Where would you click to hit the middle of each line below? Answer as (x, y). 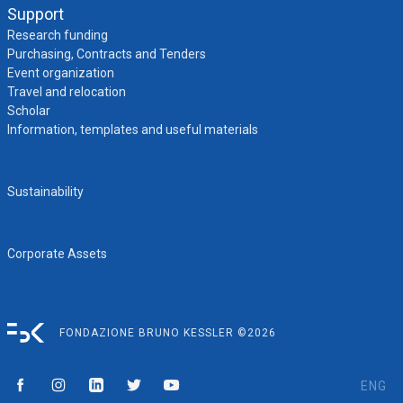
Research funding (57, 35)
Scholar (28, 111)
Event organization (60, 73)
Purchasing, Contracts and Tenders (106, 54)
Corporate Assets (57, 254)
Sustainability (45, 192)
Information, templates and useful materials (132, 130)
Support (35, 14)
